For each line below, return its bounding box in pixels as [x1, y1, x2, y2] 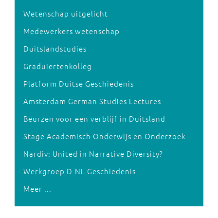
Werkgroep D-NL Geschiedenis [23, 166, 136, 177]
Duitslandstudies [23, 43, 87, 54]
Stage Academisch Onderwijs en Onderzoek [23, 131, 185, 142]
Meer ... [23, 183, 52, 194]
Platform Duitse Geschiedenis [23, 78, 134, 89]
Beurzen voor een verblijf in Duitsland [23, 113, 165, 124]
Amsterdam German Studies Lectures [23, 96, 161, 107]
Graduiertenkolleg [23, 61, 92, 72]
